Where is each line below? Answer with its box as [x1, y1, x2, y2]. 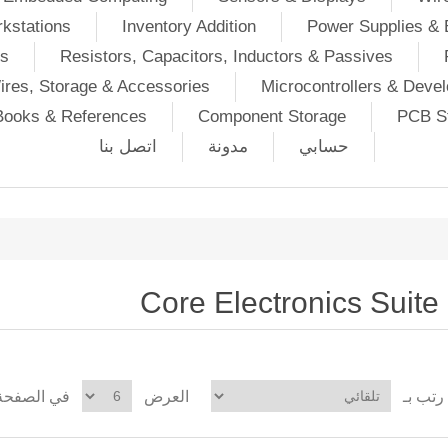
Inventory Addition [121, 17, 256, 36]
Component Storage [198, 107, 346, 126]
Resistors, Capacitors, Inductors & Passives [60, 47, 393, 66]
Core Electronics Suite [140, 286, 440, 319]
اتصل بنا [98, 137, 157, 156]
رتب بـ [403, 387, 445, 405]
